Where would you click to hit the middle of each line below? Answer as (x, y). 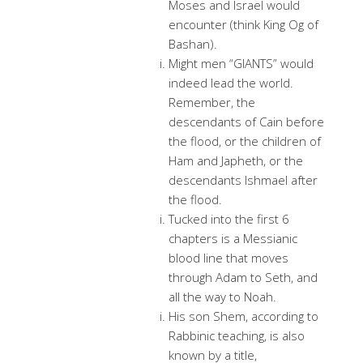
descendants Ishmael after (243, 180)
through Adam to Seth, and (243, 277)
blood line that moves (228, 258)
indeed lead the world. (233, 83)
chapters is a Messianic (233, 238)
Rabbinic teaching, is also (237, 335)
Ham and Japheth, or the (236, 160)
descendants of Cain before (246, 122)
